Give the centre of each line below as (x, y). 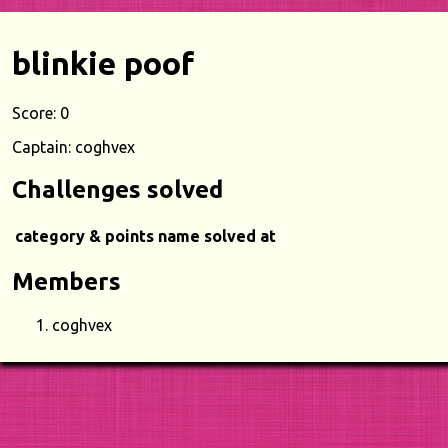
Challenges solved (117, 189)
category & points (84, 235)
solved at (240, 235)
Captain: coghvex (73, 146)
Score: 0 (40, 112)
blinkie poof (103, 63)
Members (66, 281)
